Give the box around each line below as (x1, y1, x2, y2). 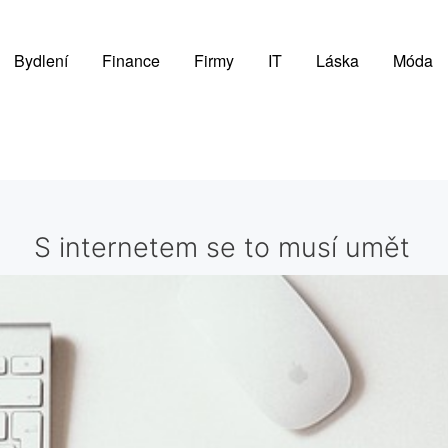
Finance (101, 48, 160, 72)
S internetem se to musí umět (33, 230, 410, 264)
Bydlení (13, 48, 68, 72)
